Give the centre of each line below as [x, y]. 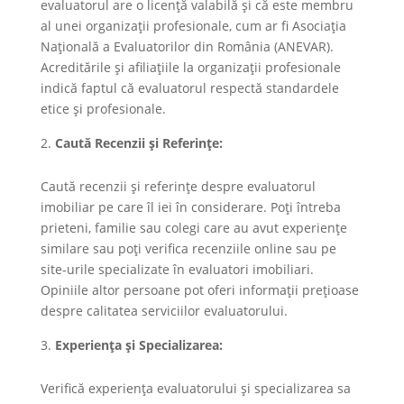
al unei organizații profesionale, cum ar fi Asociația [193, 25]
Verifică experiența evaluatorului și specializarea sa [195, 388]
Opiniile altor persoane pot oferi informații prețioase [199, 289]
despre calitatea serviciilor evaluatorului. [164, 310]
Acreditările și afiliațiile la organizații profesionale [190, 67]
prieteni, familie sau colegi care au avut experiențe [193, 227]
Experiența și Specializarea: [138, 344]
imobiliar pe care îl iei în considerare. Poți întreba [190, 207]
